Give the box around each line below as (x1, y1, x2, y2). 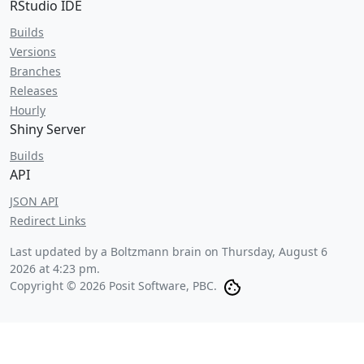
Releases (10, 83, 58, 98)
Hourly (10, 102, 45, 118)
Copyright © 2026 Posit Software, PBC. (10, 278, 217, 293)
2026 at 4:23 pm (10, 261, 97, 276)
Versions (10, 44, 56, 59)
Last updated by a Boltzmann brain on (10, 244, 222, 259)
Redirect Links (10, 213, 86, 228)
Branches (10, 63, 61, 79)
